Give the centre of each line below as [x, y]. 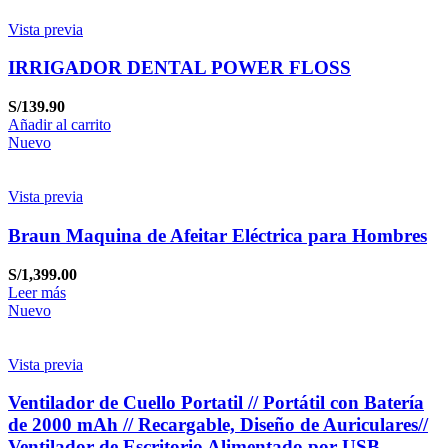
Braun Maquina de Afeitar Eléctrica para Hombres [217, 235]
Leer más [37, 292]
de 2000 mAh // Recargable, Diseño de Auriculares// [218, 425]
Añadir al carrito [59, 125]
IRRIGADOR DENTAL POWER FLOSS [179, 68]
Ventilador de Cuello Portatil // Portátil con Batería [216, 403]
